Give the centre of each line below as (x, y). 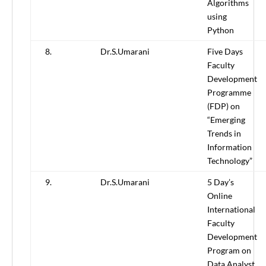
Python (221, 30)
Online (220, 196)
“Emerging (226, 120)
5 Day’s (221, 182)
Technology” (230, 161)
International (231, 210)
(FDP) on (224, 106)
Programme (229, 93)
